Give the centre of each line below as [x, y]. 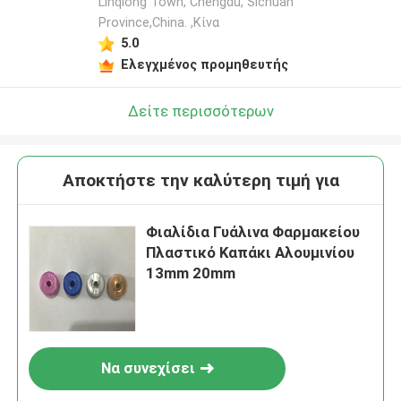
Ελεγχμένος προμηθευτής [204, 64]
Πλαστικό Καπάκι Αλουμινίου [251, 253]
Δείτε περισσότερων [200, 111]
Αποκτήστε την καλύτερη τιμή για [200, 181]
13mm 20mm [191, 273]
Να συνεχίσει [148, 368]
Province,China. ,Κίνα [158, 23]
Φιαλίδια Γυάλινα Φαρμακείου [253, 232]
